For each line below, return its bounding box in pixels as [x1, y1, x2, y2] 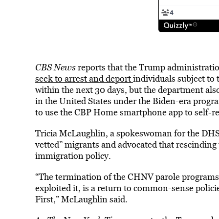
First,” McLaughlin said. [35, 193, 128, 205]
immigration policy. [35, 150, 111, 162]
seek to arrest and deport [35, 72, 133, 85]
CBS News [35, 61, 76, 73]
